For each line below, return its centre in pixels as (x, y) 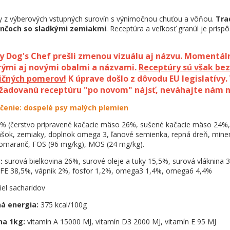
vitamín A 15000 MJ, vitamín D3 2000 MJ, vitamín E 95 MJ (122, 222)
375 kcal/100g (63, 205)
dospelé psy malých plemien (76, 108)
